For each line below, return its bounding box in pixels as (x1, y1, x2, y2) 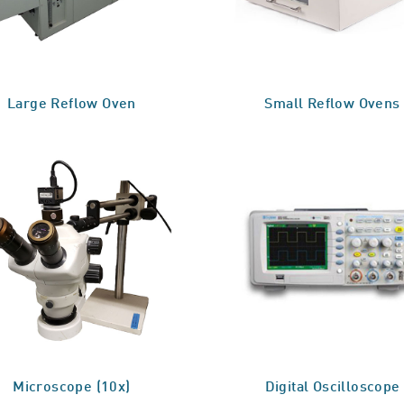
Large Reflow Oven (7, 94, 136, 111)
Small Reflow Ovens (264, 94, 400, 111)
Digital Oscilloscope (264, 377, 400, 394)
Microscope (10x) (13, 377, 131, 394)
